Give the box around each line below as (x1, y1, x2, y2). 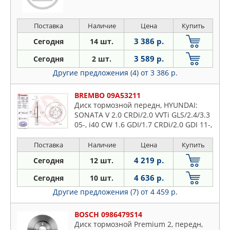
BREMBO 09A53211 (74, 90, 141, 100)
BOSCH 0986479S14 (74, 209, 142, 219)
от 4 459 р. (140, 187, 178, 197)
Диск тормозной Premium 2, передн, (74, 219, 203, 229)
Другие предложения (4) (52, 68, 141, 78)
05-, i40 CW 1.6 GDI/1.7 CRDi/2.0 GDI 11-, (74, 120, 212, 129)
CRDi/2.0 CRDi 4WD (74, 139, 140, 149)
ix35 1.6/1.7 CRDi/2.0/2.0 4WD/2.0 (74, 129, 188, 139)
